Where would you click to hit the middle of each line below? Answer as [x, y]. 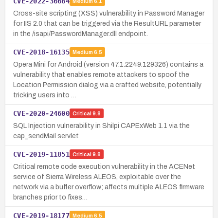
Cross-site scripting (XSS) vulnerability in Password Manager [109, 13]
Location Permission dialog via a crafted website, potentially [107, 85]
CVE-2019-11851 [41, 154]
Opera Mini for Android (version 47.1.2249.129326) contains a [108, 64]
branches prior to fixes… [50, 197]
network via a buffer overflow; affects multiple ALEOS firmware [109, 187]
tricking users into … [45, 95]
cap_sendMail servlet [46, 136]
